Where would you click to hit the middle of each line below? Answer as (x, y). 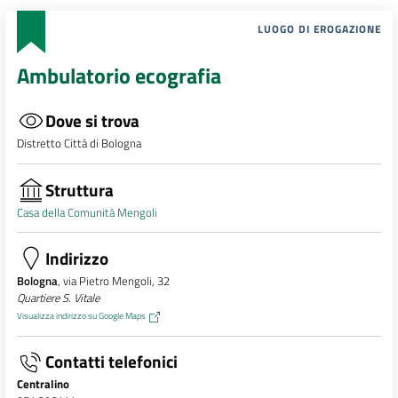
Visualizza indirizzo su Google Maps (81, 316)
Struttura (79, 189)
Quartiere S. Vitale (58, 298)
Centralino (43, 384)
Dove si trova (92, 121)
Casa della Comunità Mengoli (87, 212)
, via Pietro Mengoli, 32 (113, 281)
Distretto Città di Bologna (79, 143)
